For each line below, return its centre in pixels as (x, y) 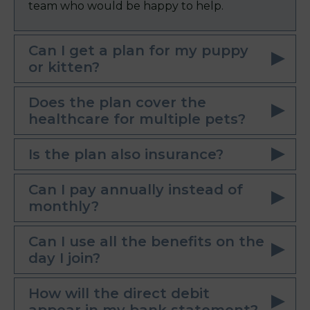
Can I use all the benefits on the (146, 242)
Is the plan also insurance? (126, 155)
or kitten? (64, 67)
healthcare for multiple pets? (137, 119)
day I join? (64, 258)
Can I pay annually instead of (136, 190)
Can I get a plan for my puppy (138, 51)
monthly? (64, 207)
